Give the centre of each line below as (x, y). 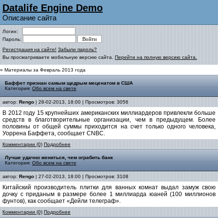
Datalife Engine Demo (53, 8)
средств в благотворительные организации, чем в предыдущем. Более (109, 120)
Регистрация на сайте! (29, 49)
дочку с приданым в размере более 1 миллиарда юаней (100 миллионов (109, 194)
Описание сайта (29, 18)
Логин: (12, 31)
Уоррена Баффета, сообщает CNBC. (54, 133)
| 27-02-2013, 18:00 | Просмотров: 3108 (81, 176)
